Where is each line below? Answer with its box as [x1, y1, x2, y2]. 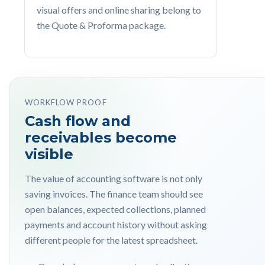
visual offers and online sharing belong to [37, 4, 201, 15]
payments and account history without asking [25, 219, 207, 230]
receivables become [25, 129, 177, 146]
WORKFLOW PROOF [25, 98, 107, 107]
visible [25, 146, 73, 163]
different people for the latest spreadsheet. [25, 234, 198, 245]
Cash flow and [25, 112, 131, 130]
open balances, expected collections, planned [25, 203, 206, 215]
